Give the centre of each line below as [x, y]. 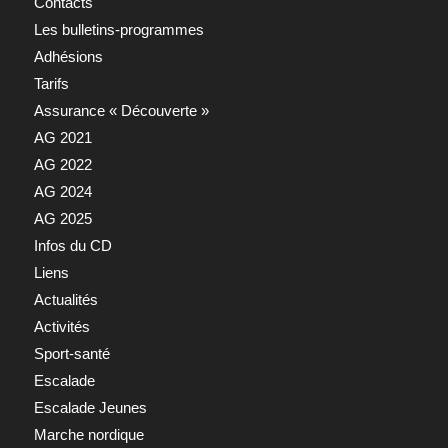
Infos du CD [72, 245]
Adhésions [68, 56]
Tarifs [51, 83]
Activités [61, 326]
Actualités [65, 299]
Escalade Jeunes [90, 407]
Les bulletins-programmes [118, 29]
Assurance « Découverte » [121, 110]
